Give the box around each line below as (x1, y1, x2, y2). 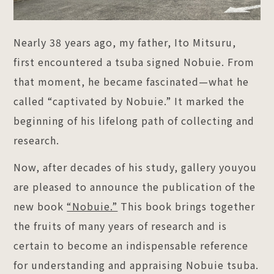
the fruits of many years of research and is (13, 218, 228, 233)
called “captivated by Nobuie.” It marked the (13, 93, 245, 108)
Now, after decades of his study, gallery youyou (13, 159, 257, 174)
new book (13, 198, 67, 213)
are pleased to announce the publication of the (13, 179, 256, 194)
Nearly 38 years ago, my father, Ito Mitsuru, (13, 34, 237, 50)
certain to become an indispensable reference (13, 237, 249, 253)
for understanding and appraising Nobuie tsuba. (13, 257, 259, 272)
